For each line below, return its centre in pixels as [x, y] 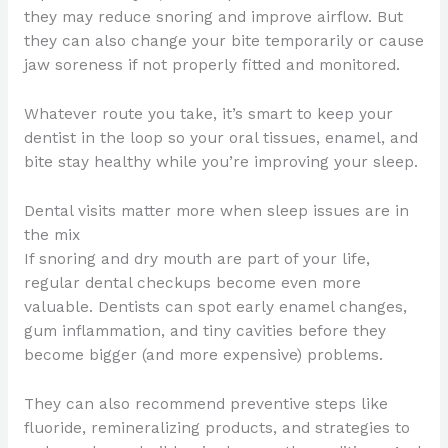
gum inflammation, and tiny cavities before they [204, 330]
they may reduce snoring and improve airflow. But [213, 17]
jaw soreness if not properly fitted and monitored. [211, 65]
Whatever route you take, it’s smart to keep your [208, 114]
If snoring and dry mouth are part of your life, [196, 258]
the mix [51, 234]
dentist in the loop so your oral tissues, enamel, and [220, 138]
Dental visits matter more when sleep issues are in [216, 210]
